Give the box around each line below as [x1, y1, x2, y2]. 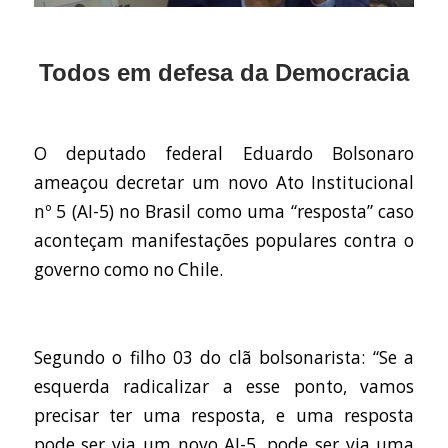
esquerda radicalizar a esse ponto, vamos [33, 374, 415, 398]
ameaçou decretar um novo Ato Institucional [33, 171, 415, 195]
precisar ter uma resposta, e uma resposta [33, 403, 415, 427]
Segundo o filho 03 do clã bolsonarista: [33, 345, 373, 369]
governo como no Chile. [33, 258, 223, 282]
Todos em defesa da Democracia [38, 59, 409, 87]
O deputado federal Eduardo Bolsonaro [33, 142, 415, 166]
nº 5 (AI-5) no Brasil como [33, 200, 248, 224]
